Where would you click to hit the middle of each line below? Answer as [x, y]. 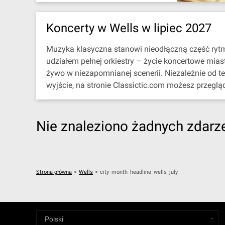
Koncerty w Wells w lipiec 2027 [129, 28]
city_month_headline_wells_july [139, 172]
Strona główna [54, 172]
